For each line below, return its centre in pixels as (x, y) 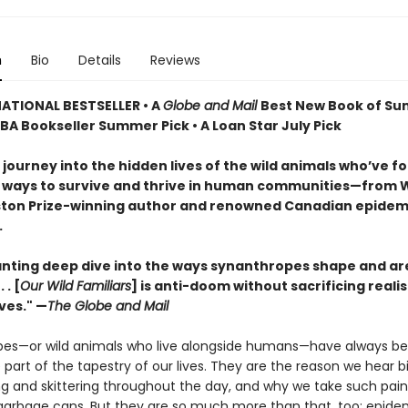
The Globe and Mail (107, 306)
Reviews (175, 60)
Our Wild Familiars (75, 286)
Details (99, 60)
